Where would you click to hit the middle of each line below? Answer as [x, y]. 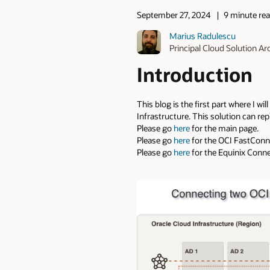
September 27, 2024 [174, 15]
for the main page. [224, 128]
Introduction [197, 74]
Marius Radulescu [203, 36]
